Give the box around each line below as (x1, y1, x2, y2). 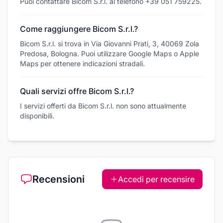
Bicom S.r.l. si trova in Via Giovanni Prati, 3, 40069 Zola (20, 39, 199, 48)
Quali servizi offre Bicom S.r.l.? (20, 86, 134, 96)
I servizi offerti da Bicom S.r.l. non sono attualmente (20, 102, 186, 110)
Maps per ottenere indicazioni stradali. (20, 59, 145, 68)
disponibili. (20, 111, 54, 120)
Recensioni (32, 173, 85, 185)
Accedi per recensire (118, 174, 195, 184)
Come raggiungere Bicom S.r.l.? (20, 24, 138, 34)
